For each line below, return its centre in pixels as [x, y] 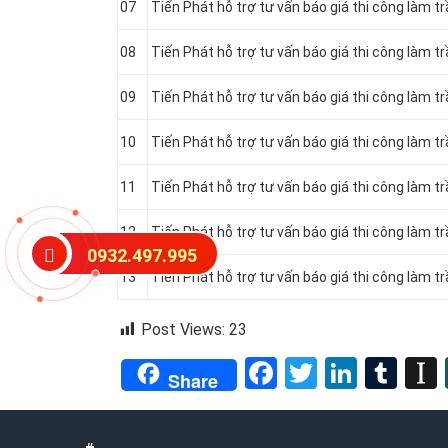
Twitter [366, 372]
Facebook [343, 372]
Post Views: [183, 330]
